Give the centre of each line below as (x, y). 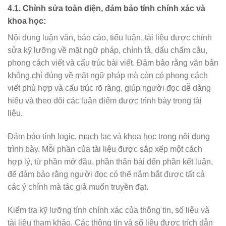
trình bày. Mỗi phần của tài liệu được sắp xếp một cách (105, 149)
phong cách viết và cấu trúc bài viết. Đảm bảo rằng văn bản (113, 63)
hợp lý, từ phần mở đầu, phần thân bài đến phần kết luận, (110, 161)
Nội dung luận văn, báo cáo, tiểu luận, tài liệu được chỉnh (110, 37)
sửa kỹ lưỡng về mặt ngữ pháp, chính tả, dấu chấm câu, (107, 50)
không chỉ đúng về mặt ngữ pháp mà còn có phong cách (108, 75)
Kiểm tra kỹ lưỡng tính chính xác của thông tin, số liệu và (108, 210)
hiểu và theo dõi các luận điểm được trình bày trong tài (105, 100)
